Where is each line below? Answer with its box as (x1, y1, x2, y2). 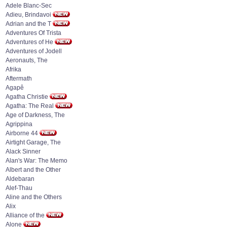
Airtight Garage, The (6, 139, 61, 146)
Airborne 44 (6, 130, 38, 137)
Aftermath (6, 75, 32, 82)
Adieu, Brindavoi (6, 11, 51, 18)
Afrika (6, 66, 21, 73)
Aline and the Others (6, 194, 62, 201)
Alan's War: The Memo (6, 157, 67, 164)
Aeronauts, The (6, 57, 48, 64)
